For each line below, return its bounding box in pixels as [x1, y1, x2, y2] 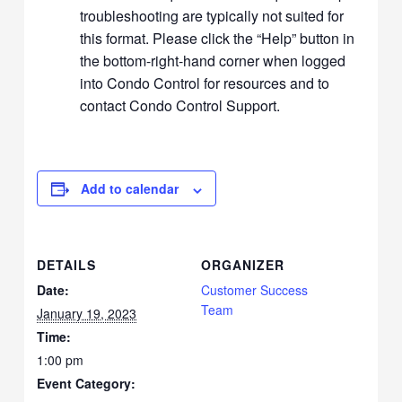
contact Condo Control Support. [80, 95, 281, 117]
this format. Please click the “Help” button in [80, 28, 355, 49]
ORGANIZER [201, 256, 284, 275]
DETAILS [37, 256, 97, 275]
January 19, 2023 [37, 304, 137, 323]
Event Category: [37, 374, 136, 393]
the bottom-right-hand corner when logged [80, 50, 346, 72]
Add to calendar [81, 179, 179, 198]
